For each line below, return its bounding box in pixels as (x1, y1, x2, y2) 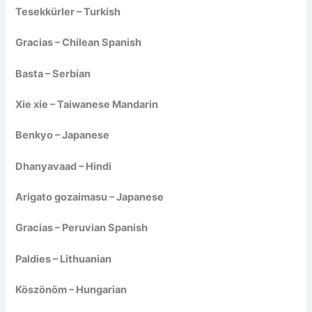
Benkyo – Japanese (15, 129, 110, 142)
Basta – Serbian (15, 67, 91, 80)
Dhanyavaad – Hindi (15, 159, 112, 173)
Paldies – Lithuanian (15, 252, 112, 265)
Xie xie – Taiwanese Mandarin (15, 97, 159, 111)
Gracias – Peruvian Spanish (15, 221, 148, 235)
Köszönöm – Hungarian (15, 283, 127, 297)
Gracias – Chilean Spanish (15, 36, 142, 49)
